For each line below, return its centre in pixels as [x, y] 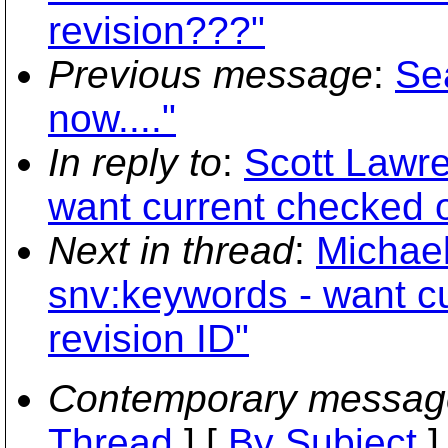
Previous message [210, 74]
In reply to [135, 162]
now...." [112, 118]
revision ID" [148, 338]
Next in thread [171, 250]
